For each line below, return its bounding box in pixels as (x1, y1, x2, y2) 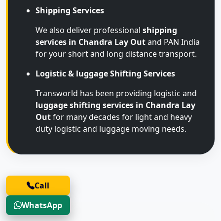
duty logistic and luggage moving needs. (36, 123, 186, 134)
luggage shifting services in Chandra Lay (36, 100, 195, 110)
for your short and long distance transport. (36, 48, 197, 59)
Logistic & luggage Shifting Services (36, 68, 175, 79)
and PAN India (146, 37, 200, 47)
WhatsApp (22, 200, 62, 211)
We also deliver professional (36, 25, 143, 36)
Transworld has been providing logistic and (36, 88, 197, 99)
